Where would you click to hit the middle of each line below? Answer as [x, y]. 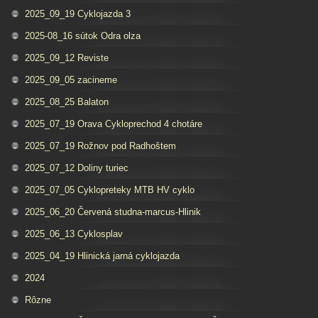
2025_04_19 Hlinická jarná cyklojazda [102, 256]
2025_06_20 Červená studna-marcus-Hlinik [113, 212]
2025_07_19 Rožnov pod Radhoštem [100, 146]
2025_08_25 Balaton [67, 102]
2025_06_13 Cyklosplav [74, 234]
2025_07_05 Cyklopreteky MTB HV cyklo [110, 190]
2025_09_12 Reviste [67, 58]
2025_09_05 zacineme [71, 80]
